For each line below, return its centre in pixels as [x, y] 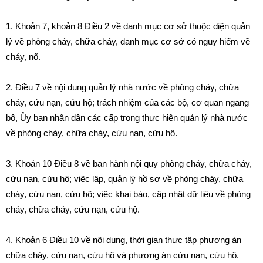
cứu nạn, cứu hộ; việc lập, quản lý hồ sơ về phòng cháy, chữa [124, 179]
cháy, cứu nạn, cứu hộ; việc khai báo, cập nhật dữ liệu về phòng [128, 194]
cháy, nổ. [23, 57]
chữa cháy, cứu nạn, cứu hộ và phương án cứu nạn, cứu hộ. [122, 255]
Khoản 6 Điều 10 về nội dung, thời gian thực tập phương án [128, 240]
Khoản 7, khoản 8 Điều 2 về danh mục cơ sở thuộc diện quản [133, 26]
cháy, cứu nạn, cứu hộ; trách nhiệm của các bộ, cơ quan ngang [127, 102]
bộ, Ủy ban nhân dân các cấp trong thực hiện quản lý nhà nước [127, 118]
